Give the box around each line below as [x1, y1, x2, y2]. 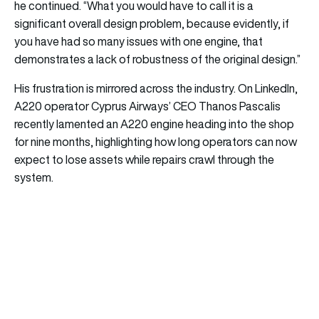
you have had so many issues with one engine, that [14, 33, 263, 49]
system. [14, 169, 53, 185]
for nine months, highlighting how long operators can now [14, 133, 297, 150]
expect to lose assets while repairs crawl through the [14, 151, 274, 167]
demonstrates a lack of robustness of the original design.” [14, 51, 300, 67]
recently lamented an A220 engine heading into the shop [14, 115, 294, 132]
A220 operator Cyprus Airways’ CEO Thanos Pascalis [14, 98, 281, 114]
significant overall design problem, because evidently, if [14, 15, 289, 31]
